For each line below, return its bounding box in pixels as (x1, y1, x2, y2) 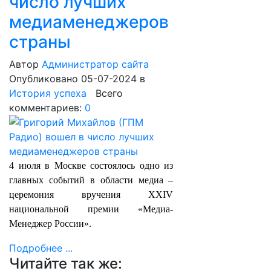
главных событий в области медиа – (9, 175, 174, 185)
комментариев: (9, 102, 85, 114)
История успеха (9, 87, 87, 99)
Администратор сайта (42, 58, 149, 70)
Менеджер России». (9, 218, 91, 229)
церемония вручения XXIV (9, 189, 174, 200)
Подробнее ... (9, 242, 73, 254)
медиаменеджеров (9, 11, 169, 32)
